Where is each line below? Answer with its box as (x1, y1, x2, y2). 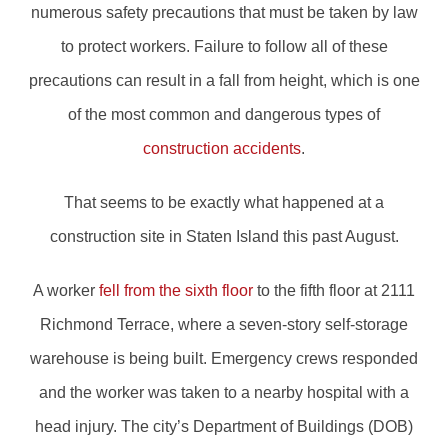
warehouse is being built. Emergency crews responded (30, 349, 418, 367)
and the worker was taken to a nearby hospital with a (39, 383, 409, 401)
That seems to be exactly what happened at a (64, 193, 384, 211)
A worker (33, 281, 99, 299)
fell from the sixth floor (99, 281, 253, 299)
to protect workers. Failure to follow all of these (60, 37, 388, 55)
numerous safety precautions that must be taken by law (30, 3, 418, 21)
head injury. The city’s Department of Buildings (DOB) (35, 417, 413, 435)
